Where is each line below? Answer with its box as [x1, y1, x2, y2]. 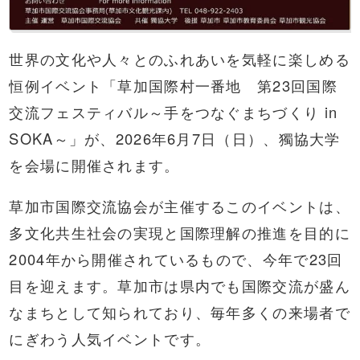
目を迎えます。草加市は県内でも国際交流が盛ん [9, 274, 350, 296]
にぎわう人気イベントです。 [9, 327, 211, 349]
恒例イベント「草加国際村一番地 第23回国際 [9, 74, 337, 96]
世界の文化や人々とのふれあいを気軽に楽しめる [9, 47, 350, 69]
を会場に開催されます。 [9, 153, 180, 175]
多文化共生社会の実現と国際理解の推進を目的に [9, 221, 350, 243]
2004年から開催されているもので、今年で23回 [9, 247, 343, 269]
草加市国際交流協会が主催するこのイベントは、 [9, 194, 350, 216]
